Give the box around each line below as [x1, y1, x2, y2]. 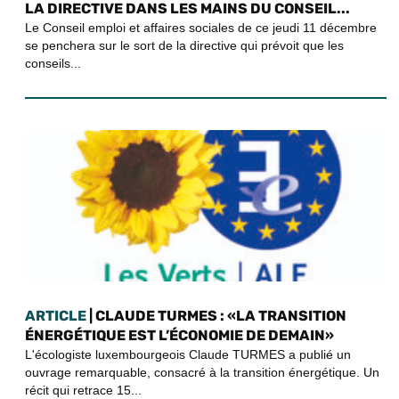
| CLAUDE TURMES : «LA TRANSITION [86, 306, 346, 324]
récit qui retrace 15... [25, 382, 142, 397]
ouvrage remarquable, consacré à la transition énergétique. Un [25, 364, 379, 379]
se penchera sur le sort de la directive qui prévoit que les [25, 37, 344, 53]
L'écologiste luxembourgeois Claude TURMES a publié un [25, 346, 351, 362]
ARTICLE [25, 306, 86, 324]
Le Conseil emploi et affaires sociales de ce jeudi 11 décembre [25, 20, 377, 35]
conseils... [25, 55, 81, 70]
